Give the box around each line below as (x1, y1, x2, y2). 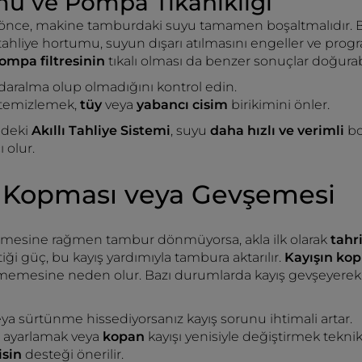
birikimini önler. (231, 97, 330, 112)
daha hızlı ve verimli (210, 123, 344, 138)
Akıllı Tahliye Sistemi (32, 123, 170, 138)
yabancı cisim (137, 97, 231, 112)
